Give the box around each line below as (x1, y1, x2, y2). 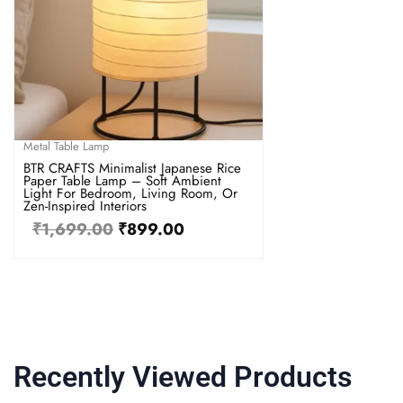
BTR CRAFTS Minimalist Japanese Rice (23, 157, 241, 178)
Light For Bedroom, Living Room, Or (23, 183, 237, 203)
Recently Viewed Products (13, 359, 352, 394)
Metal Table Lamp (23, 137, 109, 155)
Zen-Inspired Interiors (23, 195, 147, 216)
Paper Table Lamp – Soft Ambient (23, 170, 221, 191)
